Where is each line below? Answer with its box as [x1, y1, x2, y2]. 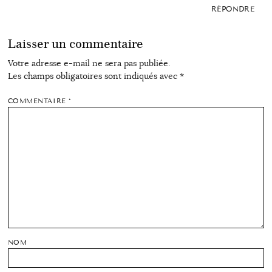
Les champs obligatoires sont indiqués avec [7, 70, 180, 81]
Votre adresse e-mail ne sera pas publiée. [7, 57, 170, 69]
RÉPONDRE [211, 5, 255, 14]
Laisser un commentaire [7, 37, 143, 52]
